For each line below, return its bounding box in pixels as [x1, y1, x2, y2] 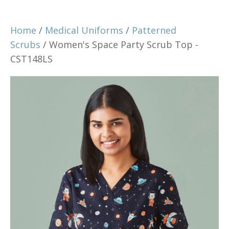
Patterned [132, 24, 176, 36]
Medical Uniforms [45, 24, 123, 36]
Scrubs [10, 38, 40, 51]
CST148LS [10, 53, 53, 65]
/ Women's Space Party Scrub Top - [40, 38, 198, 51]
